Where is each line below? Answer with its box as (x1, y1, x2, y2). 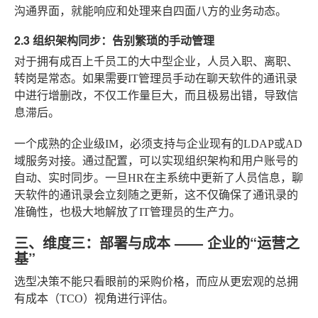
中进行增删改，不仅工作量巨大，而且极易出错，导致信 (14, 89, 298, 102)
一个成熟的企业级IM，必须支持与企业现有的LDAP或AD (14, 137, 302, 150)
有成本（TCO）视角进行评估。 (14, 292, 174, 305)
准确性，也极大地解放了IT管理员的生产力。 (14, 205, 241, 218)
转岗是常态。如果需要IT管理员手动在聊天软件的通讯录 (14, 72, 297, 84)
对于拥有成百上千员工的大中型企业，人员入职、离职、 (14, 55, 298, 67)
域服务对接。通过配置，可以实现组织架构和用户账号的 (14, 154, 298, 167)
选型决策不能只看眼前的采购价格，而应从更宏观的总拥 (14, 275, 298, 287)
